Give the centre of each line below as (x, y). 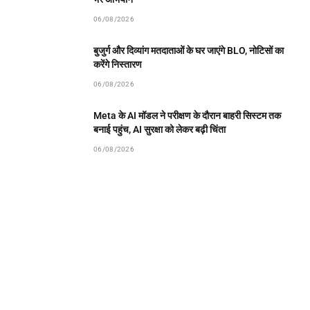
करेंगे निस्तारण (118, 65)
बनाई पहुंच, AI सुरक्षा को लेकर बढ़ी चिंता (159, 130)
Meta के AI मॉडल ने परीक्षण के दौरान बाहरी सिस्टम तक (187, 116)
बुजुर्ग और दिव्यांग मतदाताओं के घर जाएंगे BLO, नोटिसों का (189, 51)
